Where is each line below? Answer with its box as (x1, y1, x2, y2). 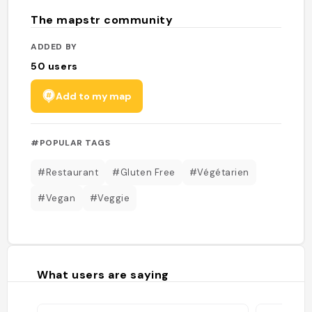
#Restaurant (38, 166, 99, 178)
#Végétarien (189, 166, 249, 178)
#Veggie (89, 192, 130, 204)
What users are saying (37, 267, 169, 282)
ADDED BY (31, 40, 77, 52)
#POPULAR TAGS (31, 136, 111, 148)
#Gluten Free (112, 166, 175, 178)
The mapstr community (31, 13, 173, 27)
